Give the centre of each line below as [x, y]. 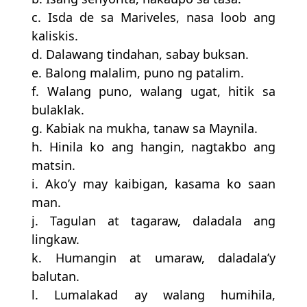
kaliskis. [55, 36]
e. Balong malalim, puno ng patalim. [138, 73]
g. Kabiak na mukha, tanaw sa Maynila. [145, 128]
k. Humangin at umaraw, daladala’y [153, 258]
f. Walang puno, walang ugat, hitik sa [153, 91]
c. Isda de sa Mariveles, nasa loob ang [153, 17]
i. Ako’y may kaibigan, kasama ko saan [153, 184]
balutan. [56, 277]
